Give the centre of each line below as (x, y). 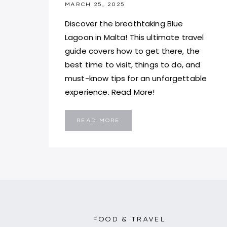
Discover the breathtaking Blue (124, 23)
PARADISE (139, 156)
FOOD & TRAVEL (129, 219)
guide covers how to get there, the (133, 51)
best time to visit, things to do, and (133, 64)
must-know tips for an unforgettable (136, 78)
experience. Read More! (110, 92)
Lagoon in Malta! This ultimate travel (135, 37)
